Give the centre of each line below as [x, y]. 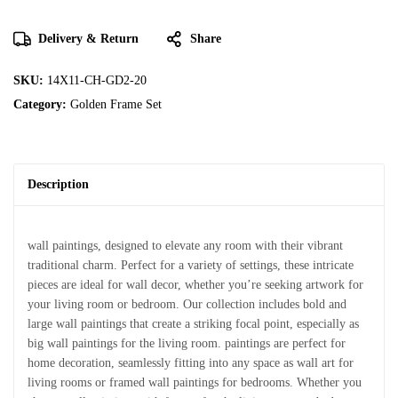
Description [58, 184]
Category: [42, 104]
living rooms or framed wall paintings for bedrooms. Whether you [195, 382]
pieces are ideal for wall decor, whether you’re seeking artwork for [195, 285]
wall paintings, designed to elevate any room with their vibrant [185, 246]
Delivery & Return [88, 39]
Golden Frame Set [116, 104]
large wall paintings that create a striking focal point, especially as [193, 324]
